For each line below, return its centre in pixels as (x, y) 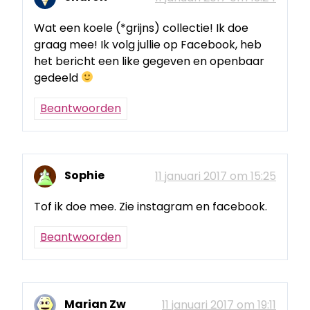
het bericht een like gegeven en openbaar (149, 61)
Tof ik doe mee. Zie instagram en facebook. (151, 207)
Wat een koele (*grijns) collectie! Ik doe (141, 28)
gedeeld (57, 77)
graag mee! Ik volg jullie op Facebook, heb (148, 44)
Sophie (84, 176)
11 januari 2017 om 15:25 (216, 176)
